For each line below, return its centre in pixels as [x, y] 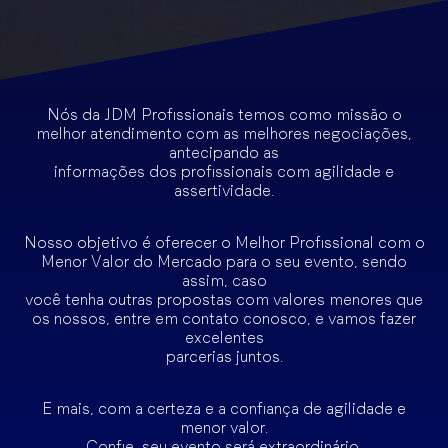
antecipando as [224, 152]
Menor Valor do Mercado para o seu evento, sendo [224, 262]
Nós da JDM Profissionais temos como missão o [224, 114]
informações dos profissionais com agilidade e [224, 171]
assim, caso [224, 281]
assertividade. [224, 190]
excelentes [224, 338]
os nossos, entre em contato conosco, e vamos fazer [224, 319]
